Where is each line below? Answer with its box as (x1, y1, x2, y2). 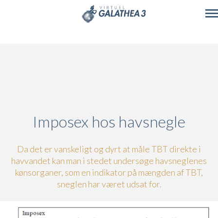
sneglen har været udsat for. (56, 179, 162, 189)
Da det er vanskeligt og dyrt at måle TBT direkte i (17, 144, 201, 154)
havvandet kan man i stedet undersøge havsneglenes (11, 155, 207, 166)
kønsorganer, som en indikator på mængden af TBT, (15, 167, 203, 178)
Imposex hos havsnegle (33, 112, 185, 131)
